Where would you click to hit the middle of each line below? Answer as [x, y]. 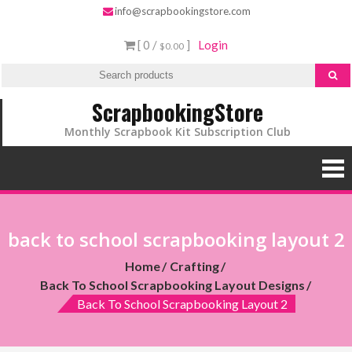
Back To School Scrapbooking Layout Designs [172, 285]
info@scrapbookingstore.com [183, 11]
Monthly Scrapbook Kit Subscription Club [177, 132]
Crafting [194, 266]
